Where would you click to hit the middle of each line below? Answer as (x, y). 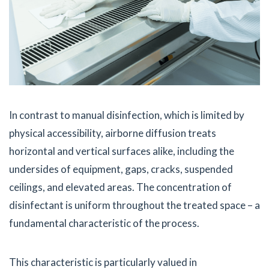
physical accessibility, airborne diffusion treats (113, 133)
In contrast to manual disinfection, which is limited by (127, 115)
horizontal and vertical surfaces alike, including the (122, 151)
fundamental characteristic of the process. (104, 223)
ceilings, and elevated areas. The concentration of (120, 187)
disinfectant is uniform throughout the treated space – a (134, 205)
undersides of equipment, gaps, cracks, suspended (121, 169)
